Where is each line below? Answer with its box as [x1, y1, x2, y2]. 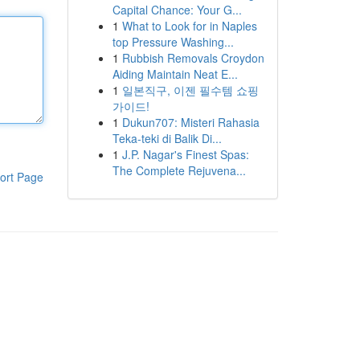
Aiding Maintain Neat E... [112, 66, 238, 82]
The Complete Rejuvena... [112, 162, 246, 178]
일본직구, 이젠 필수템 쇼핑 [121, 82, 259, 98]
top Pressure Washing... [112, 34, 234, 50]
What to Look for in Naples [121, 18, 257, 34]
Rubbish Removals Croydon [121, 50, 264, 66]
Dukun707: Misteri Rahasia [121, 114, 260, 130]
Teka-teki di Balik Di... [112, 130, 222, 146]
